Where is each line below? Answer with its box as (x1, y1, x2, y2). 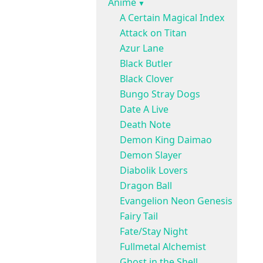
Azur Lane (120, 42, 164, 55)
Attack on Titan (120, 26, 187, 39)
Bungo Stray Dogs (120, 87, 200, 100)
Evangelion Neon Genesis (120, 194, 232, 207)
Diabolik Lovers (120, 164, 188, 177)
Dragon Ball (120, 179, 172, 192)
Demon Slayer (120, 149, 182, 161)
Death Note (120, 118, 171, 131)
